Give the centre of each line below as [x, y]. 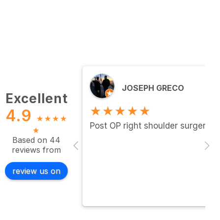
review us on [36, 171]
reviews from [36, 150]
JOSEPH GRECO [153, 88]
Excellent [36, 98]
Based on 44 [36, 140]
